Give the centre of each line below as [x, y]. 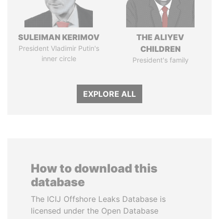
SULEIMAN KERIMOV [59, 37]
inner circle [59, 58]
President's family [160, 60]
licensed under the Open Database [95, 211]
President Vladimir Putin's [59, 48]
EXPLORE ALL [109, 94]
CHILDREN [160, 49]
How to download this [94, 168]
